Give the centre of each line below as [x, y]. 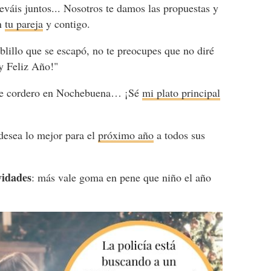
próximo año [126, 135]
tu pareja [24, 23]
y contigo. [67, 23]
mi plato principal [181, 92]
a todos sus [180, 135]
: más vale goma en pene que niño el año [122, 177]
